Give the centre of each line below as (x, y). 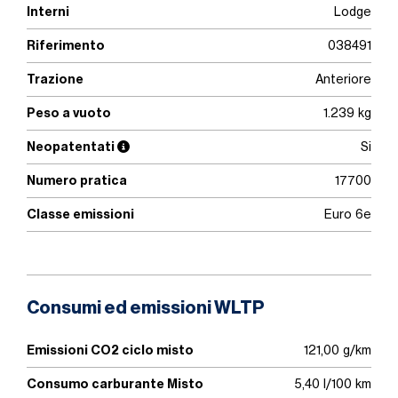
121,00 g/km (338, 350)
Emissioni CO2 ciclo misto (110, 350)
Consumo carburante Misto (115, 384)
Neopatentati (72, 147)
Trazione (55, 79)
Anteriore (343, 79)
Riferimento (66, 45)
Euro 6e (348, 214)
